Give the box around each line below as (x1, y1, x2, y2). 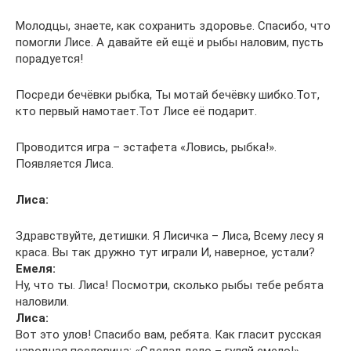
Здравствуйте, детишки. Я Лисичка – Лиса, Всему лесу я (16, 229, 324, 243)
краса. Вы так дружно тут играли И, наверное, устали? (16, 245, 315, 259)
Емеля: (16, 262, 56, 276)
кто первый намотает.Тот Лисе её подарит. (16, 104, 257, 118)
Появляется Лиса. (16, 157, 114, 171)
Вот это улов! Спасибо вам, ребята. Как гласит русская (16, 327, 321, 342)
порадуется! (16, 52, 83, 66)
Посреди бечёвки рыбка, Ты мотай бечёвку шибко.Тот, (16, 88, 320, 102)
